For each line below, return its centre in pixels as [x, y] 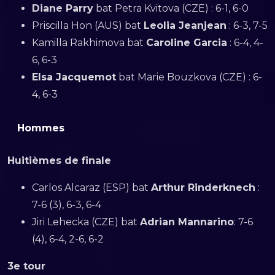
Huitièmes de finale [59, 160]
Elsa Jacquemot [74, 77]
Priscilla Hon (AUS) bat [88, 25]
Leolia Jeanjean [185, 25]
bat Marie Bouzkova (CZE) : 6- [189, 77]
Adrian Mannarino [187, 222]
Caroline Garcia [187, 42]
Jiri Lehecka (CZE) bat [86, 222]
